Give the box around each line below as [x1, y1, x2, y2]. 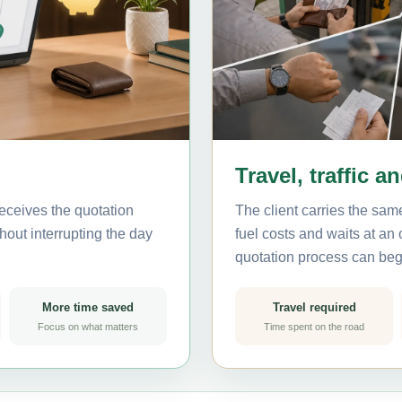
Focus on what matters [38, 320, 138, 332]
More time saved [42, 300, 134, 314]
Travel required [272, 300, 356, 314]
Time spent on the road [264, 320, 364, 332]
